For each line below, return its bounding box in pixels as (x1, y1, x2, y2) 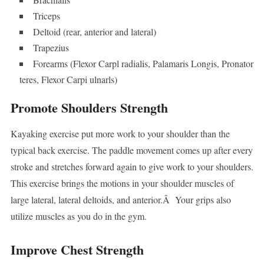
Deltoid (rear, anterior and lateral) (32, 25, 156, 38)
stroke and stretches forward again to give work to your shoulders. (10, 160, 253, 173)
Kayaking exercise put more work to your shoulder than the (10, 127, 230, 140)
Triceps (32, 9, 60, 22)
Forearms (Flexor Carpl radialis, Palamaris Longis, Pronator (32, 57, 253, 70)
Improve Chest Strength (10, 240, 144, 260)
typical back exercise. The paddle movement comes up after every (10, 144, 253, 157)
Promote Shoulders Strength (10, 98, 168, 118)
